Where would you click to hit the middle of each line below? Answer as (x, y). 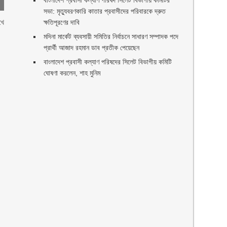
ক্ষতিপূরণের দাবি (62, 22)
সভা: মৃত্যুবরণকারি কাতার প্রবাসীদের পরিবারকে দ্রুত (105, 11)
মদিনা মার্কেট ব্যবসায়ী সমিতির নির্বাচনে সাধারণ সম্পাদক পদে (111, 36)
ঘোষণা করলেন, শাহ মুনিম (72, 73)
